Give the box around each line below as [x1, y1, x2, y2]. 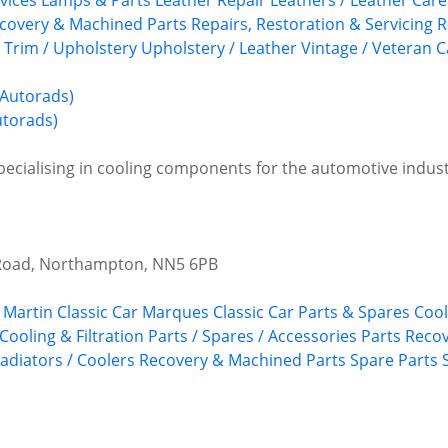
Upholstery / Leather [141, 37, 297, 60]
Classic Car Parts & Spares [213, 301, 410, 324]
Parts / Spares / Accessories [148, 325, 357, 348]
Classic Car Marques [57, 301, 209, 324]
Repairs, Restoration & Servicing [191, 13, 433, 36]
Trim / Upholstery [4, 37, 137, 60]
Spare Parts [350, 349, 438, 372]
